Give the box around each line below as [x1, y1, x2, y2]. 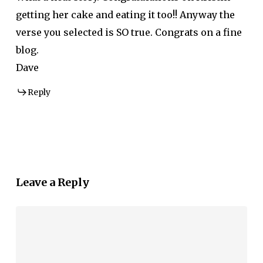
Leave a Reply [15, 176, 89, 190]
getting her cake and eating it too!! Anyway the [15, 9, 235, 21]
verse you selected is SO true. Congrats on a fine [15, 26, 242, 39]
